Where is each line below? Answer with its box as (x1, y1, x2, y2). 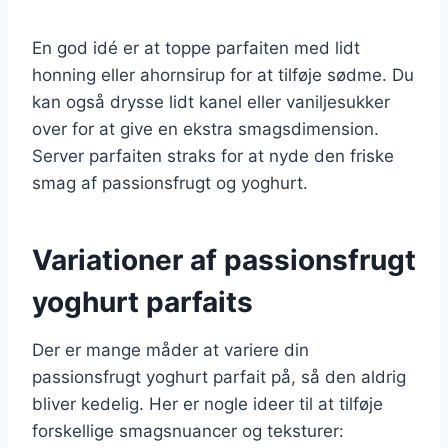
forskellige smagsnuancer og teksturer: (32, 420, 344, 441)
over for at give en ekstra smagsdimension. (32, 118, 379, 139)
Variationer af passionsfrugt (32, 242, 416, 277)
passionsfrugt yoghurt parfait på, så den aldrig (32, 366, 406, 387)
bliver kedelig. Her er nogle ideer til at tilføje (32, 393, 383, 414)
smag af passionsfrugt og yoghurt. (32, 172, 308, 193)
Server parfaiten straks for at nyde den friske (32, 145, 394, 166)
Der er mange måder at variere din (32, 339, 309, 360)
